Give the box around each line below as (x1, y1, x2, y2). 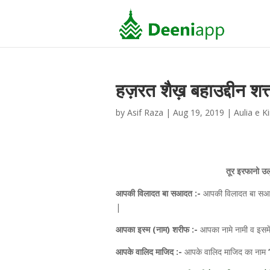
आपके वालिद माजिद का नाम (184, 246, 266, 257)
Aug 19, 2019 (173, 107, 224, 118)
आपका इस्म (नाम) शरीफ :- (116, 224, 200, 235)
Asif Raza (127, 107, 163, 118)
